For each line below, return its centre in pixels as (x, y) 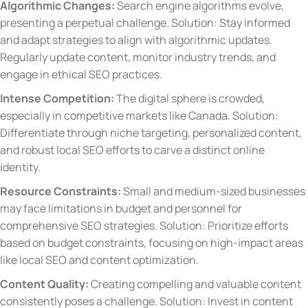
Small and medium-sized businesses (214, 191)
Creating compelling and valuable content (196, 284)
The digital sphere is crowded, (190, 98)
